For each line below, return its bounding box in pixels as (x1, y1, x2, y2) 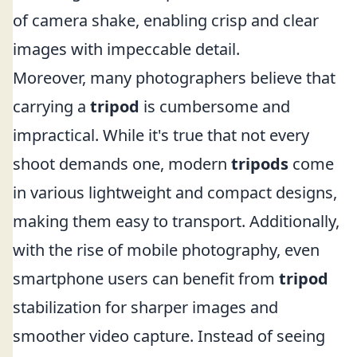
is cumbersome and (139, 96, 290, 117)
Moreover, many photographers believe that (13, 67, 335, 88)
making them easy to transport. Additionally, (13, 210, 339, 232)
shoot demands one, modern (13, 153, 231, 175)
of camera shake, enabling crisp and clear (13, 10, 319, 31)
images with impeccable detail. (13, 38, 240, 60)
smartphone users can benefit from (13, 268, 279, 289)
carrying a (13, 96, 90, 117)
